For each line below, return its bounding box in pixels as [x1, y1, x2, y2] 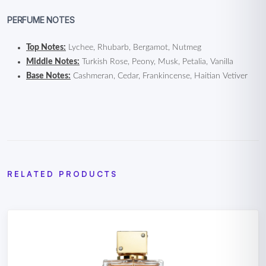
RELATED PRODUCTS [7, 169, 118, 179]
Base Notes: [26, 72, 71, 80]
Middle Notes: [26, 58, 80, 66]
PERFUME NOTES [7, 15, 75, 25]
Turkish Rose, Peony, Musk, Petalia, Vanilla [80, 58, 233, 66]
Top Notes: [26, 43, 66, 52]
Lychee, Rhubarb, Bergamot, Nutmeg [66, 43, 201, 52]
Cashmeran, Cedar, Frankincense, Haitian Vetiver [71, 72, 248, 80]
